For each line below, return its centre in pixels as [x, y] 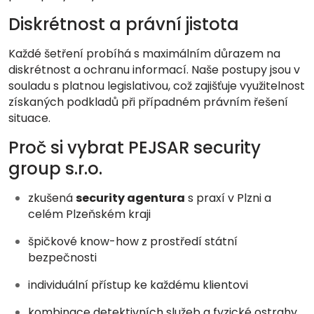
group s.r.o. [55, 169]
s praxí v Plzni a [228, 198]
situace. [29, 118]
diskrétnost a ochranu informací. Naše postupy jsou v [154, 70]
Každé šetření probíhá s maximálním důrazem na [144, 54]
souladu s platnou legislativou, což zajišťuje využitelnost [157, 86]
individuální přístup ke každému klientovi [138, 285]
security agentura [130, 198]
